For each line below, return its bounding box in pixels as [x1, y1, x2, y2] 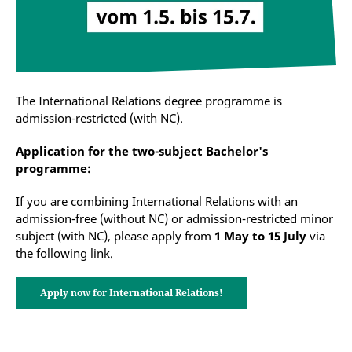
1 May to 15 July [214, 227, 306, 244]
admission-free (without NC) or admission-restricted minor [16, 210, 333, 226]
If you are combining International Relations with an [16, 192, 298, 209]
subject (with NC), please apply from [16, 227, 214, 244]
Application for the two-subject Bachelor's [16, 142, 268, 159]
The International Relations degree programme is [16, 92, 282, 108]
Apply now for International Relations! [40, 285, 223, 299]
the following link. [16, 244, 113, 261]
